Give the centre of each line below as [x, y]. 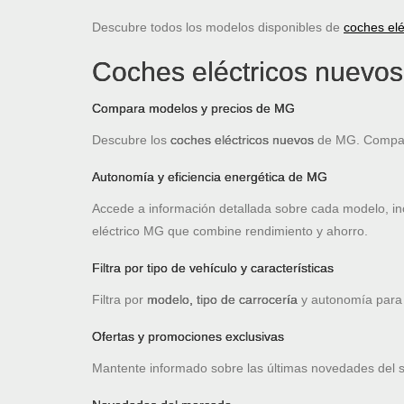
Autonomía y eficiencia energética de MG [210, 177]
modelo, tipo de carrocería [222, 300]
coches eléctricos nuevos [242, 140]
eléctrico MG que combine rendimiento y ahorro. [230, 231]
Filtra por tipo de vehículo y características [213, 268]
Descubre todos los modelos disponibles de [218, 28]
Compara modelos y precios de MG [193, 109]
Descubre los [131, 140]
